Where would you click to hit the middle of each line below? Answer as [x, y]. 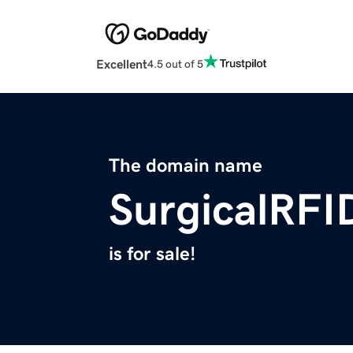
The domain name [186, 166]
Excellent [122, 64]
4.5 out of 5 [175, 63]
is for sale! [152, 254]
